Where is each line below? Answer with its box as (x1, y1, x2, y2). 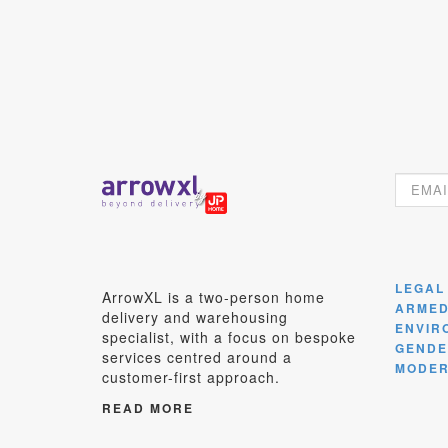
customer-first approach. (102, 366, 280, 387)
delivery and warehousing (102, 306, 288, 327)
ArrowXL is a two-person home (102, 286, 325, 307)
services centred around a (102, 346, 292, 367)
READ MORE (102, 398, 194, 417)
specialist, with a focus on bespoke (102, 326, 356, 347)
